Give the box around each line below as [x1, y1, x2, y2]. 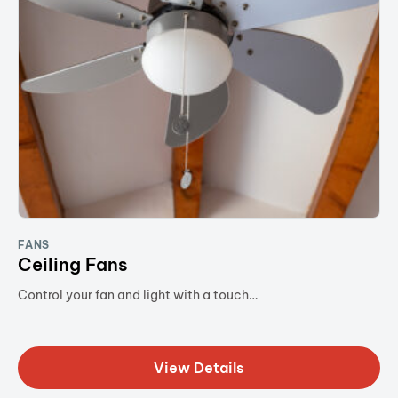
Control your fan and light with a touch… [18, 286, 258, 303]
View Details [154, 358, 244, 377]
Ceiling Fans [18, 252, 128, 275]
